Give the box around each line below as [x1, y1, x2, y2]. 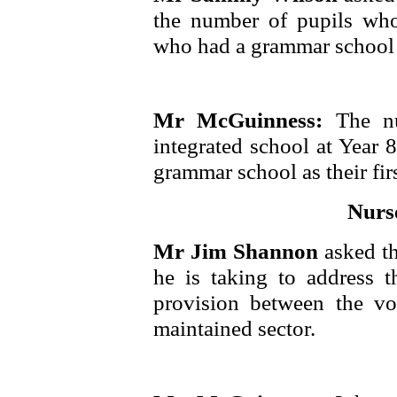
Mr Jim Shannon [153, 238, 325, 263]
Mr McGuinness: [153, 107, 336, 132]
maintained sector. [153, 315, 315, 340]
